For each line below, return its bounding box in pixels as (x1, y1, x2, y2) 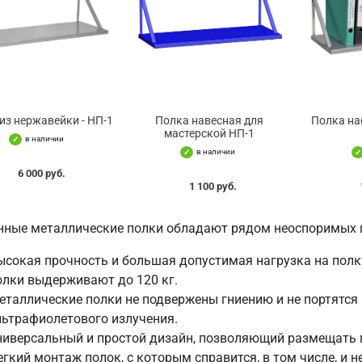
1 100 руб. (188, 180, 237, 193)
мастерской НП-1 (164, 127, 255, 141)
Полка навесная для (155, 114, 264, 128)
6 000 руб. (17, 167, 65, 180)
